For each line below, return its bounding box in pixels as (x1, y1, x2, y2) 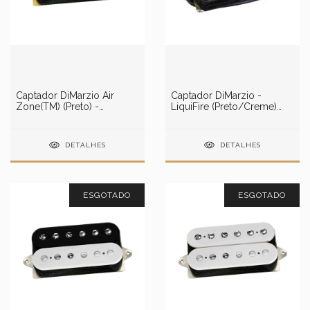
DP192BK (16, 112, 56, 123)
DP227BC (171, 112, 212, 123)
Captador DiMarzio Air (16, 90, 114, 101)
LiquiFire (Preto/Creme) (171, 101, 277, 112)
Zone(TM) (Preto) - (16, 101, 99, 112)
